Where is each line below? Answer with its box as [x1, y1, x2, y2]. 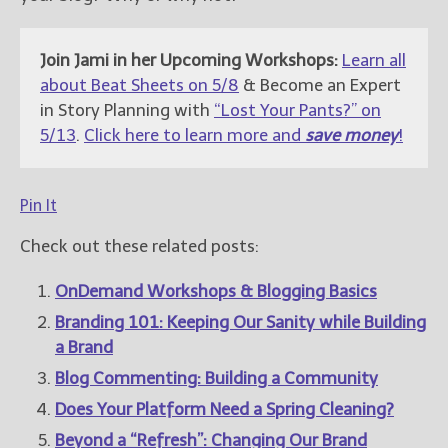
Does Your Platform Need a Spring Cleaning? [55, 398, 394, 419]
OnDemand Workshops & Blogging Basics [55, 280, 377, 301]
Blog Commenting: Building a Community [55, 367, 378, 388]
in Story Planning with [40, 99, 214, 120]
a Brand [55, 336, 113, 357]
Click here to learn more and [84, 124, 305, 145]
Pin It [20, 195, 57, 215]
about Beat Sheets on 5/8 [40, 74, 239, 95]
